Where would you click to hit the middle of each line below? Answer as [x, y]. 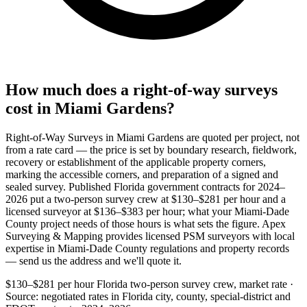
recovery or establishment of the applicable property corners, [136, 162]
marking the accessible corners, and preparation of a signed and [142, 174]
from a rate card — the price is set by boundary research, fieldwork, [151, 149]
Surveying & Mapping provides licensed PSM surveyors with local [150, 236]
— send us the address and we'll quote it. [94, 260]
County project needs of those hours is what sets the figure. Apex [146, 223]
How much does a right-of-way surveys [142, 89]
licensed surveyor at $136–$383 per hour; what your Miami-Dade [147, 211]
